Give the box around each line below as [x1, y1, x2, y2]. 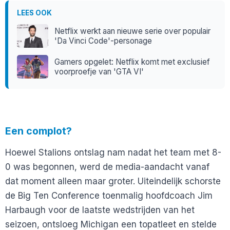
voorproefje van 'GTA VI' [54, 67, 144, 77]
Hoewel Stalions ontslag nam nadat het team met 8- [5, 147, 221, 158]
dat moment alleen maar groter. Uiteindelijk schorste [5, 176, 221, 186]
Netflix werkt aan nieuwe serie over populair [54, 26, 211, 36]
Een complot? [5, 124, 72, 137]
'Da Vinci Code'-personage [54, 36, 152, 46]
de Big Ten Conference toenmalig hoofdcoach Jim [5, 190, 213, 201]
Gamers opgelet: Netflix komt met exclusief [54, 57, 210, 67]
